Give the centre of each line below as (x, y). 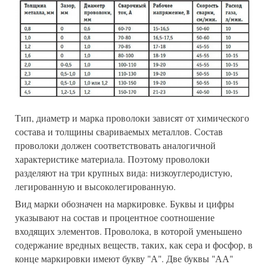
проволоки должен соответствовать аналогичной (115, 145)
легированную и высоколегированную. (95, 186)
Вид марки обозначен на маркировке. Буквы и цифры (125, 204)
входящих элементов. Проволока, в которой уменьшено (128, 231)
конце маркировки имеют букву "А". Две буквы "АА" (124, 258)
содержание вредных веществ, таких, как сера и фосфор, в (134, 245)
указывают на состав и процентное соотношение (115, 217)
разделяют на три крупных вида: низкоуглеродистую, (124, 173)
